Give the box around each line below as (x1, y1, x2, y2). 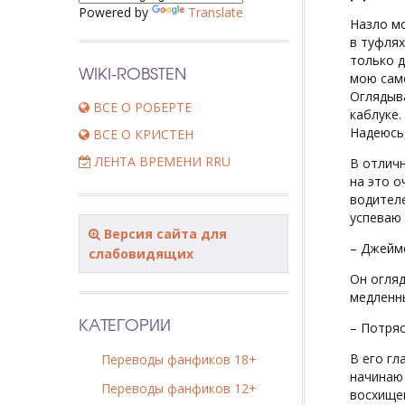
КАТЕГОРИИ (79, 311, 171, 336)
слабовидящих (89, 244, 193, 262)
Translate (188, 4, 243, 21)
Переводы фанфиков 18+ (101, 350, 257, 368)
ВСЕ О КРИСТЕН (89, 126, 193, 143)
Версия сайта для (100, 225, 227, 243)
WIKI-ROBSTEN (79, 61, 186, 85)
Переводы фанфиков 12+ (101, 379, 257, 397)
